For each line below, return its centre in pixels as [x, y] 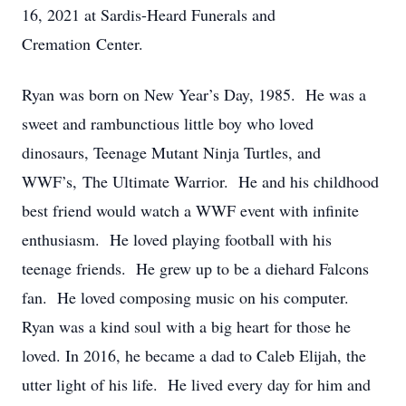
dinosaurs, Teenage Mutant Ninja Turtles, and [171, 152]
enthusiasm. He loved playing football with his [177, 239]
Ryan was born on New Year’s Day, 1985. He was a [194, 94]
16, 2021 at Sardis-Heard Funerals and [149, 14]
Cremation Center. [82, 43]
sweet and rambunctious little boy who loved [168, 123]
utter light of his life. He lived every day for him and [196, 384]
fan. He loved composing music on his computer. [188, 297]
